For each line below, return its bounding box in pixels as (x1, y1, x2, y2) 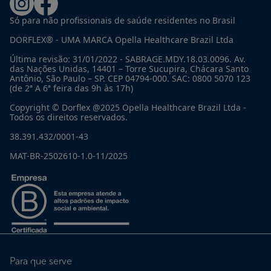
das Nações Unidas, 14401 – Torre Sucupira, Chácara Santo (10, 63, 249, 74)
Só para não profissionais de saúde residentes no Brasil (10, 15, 235, 26)
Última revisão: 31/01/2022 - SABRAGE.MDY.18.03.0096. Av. (10, 53, 246, 65)
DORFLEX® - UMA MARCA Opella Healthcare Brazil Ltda (10, 34, 233, 45)
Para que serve (10, 255, 72, 267)
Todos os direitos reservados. (10, 111, 128, 123)
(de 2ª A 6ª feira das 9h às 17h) (10, 82, 133, 94)
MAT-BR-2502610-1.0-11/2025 (10, 150, 128, 162)
